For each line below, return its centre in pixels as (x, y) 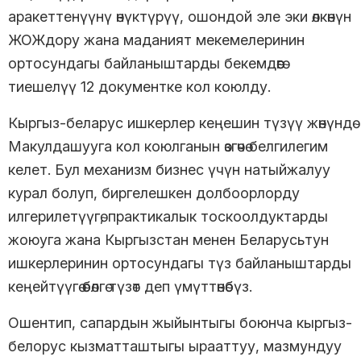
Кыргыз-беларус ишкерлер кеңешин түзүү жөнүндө (180, 122)
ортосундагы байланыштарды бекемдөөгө (145, 63)
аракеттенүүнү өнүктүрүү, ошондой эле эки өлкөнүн (180, 16)
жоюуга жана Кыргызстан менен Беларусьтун (168, 239)
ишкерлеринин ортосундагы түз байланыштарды (180, 263)
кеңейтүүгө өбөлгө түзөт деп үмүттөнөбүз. (130, 286)
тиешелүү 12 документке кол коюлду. (141, 86)
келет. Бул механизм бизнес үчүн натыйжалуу (169, 169)
